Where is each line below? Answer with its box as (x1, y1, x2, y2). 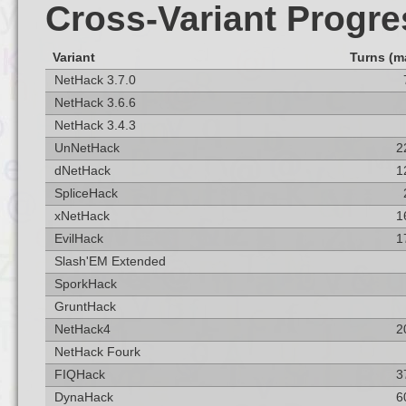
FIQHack (53, 368, 105, 382)
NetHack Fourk (53, 345, 140, 359)
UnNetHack (53, 141, 120, 155)
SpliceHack (53, 187, 118, 200)
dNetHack (53, 164, 111, 178)
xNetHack (53, 209, 110, 223)
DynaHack (53, 391, 113, 404)
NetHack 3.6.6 (53, 96, 136, 110)
